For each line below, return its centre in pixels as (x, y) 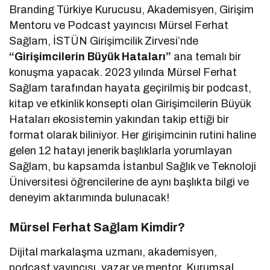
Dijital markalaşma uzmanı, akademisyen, (113, 252)
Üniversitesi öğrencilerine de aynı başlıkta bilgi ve (129, 182)
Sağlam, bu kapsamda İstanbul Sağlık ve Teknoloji (133, 166)
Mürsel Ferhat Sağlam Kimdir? (97, 227)
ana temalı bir (208, 56)
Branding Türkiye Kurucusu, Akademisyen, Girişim (132, 9)
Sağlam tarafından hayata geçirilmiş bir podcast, (130, 88)
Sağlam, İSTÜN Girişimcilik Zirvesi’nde (104, 41)
